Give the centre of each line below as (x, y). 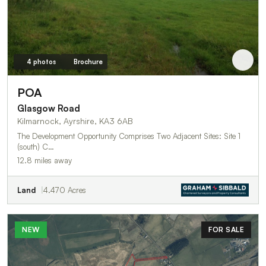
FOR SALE (226, 229)
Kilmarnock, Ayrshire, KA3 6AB (75, 121)
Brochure (88, 61)
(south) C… (36, 146)
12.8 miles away (45, 160)
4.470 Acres (65, 190)
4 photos (41, 61)
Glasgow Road (49, 108)
